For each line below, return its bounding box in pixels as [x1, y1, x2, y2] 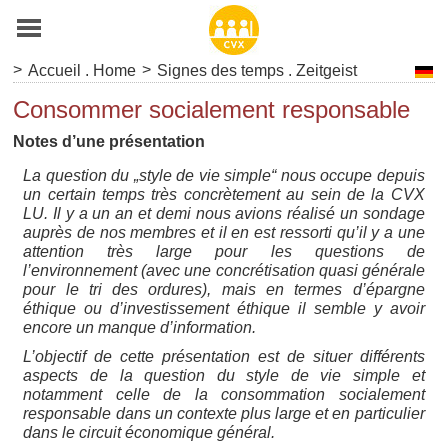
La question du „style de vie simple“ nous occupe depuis [23, 167, 425, 185]
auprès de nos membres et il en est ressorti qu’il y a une [23, 224, 425, 242]
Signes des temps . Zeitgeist [157, 62, 358, 80]
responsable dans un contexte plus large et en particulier [23, 405, 425, 423]
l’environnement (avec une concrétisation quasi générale [23, 262, 425, 280]
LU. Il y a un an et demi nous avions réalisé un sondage [23, 205, 425, 223]
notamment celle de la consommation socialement [23, 386, 425, 404]
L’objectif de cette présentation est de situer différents [23, 348, 425, 366]
